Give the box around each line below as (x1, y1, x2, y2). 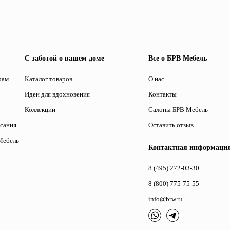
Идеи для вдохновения (24, 90, 90, 98)
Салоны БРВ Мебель (148, 106, 208, 113)
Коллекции (24, 106, 55, 113)
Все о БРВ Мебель (148, 54, 207, 62)
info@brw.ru (148, 195, 183, 203)
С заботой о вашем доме (24, 54, 104, 62)
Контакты (148, 90, 177, 98)
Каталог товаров (24, 75, 72, 83)
